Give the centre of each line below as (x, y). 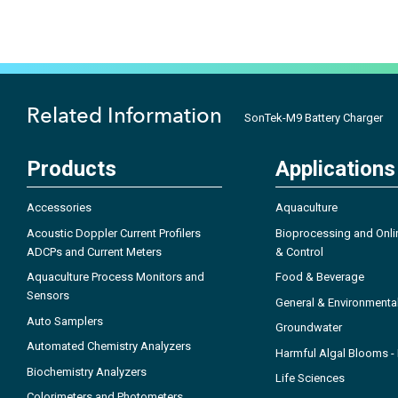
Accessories (59, 208)
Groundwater (309, 328)
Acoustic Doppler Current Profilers (114, 233)
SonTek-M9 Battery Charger (314, 118)
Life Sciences (310, 378)
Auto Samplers (65, 321)
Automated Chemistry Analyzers (109, 346)
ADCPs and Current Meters (94, 251)
